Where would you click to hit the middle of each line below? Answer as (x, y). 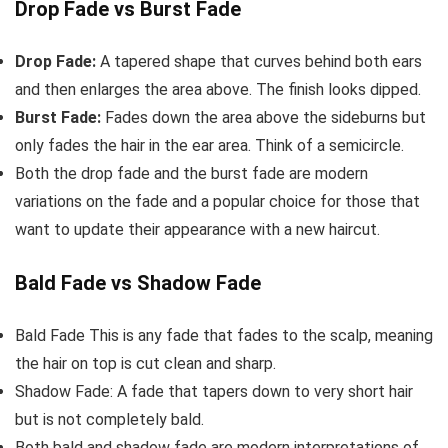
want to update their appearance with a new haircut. (197, 230)
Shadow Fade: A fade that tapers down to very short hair (214, 392)
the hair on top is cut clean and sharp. (145, 364)
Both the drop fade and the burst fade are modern (191, 174)
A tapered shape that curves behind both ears (259, 62)
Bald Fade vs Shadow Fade (138, 283)
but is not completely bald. (109, 420)
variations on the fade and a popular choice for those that (217, 202)
